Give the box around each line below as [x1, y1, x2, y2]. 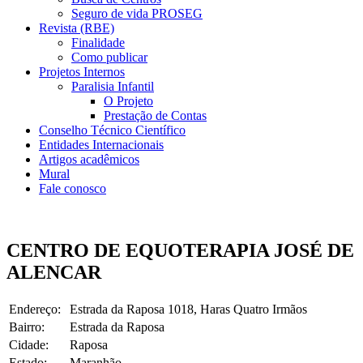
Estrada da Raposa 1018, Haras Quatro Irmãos [70, 301, 307, 316]
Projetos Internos [39, 65, 125, 79]
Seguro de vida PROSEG [71, 6, 203, 20]
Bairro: [9, 319, 45, 334]
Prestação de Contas [104, 109, 207, 122]
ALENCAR [6, 261, 101, 283]
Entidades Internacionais [39, 138, 164, 152]
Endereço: [9, 301, 61, 316]
